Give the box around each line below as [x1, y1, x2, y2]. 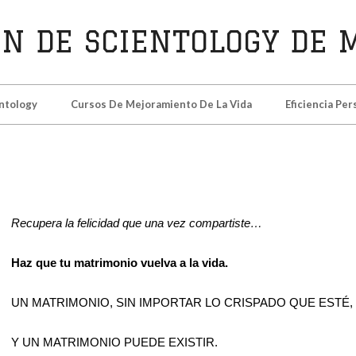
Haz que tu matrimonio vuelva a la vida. [10, 256, 228, 269]
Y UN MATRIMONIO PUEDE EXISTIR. [10, 335, 218, 349]
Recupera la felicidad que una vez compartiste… [10, 216, 262, 230]
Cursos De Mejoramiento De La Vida [70, 98, 252, 110]
